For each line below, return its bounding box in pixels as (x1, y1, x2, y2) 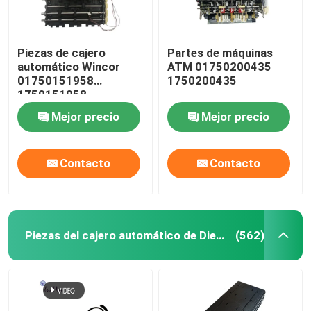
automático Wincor (17, 59, 121, 74)
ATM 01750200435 (167, 59, 272, 74)
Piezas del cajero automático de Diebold (215, 228, 224, 242)
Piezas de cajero (17, 45, 106, 60)
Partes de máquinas (167, 45, 274, 60)
